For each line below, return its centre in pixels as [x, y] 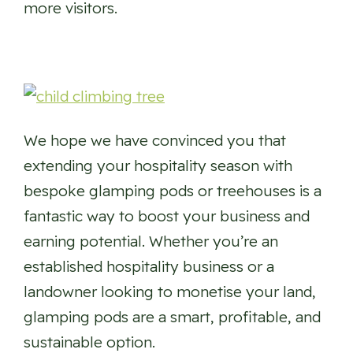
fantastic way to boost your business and [167, 216]
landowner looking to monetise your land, [170, 292]
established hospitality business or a [149, 267]
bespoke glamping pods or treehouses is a [173, 191]
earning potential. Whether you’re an [151, 242]
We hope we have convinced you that [155, 141]
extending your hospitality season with [158, 166]
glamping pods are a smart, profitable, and [172, 317]
